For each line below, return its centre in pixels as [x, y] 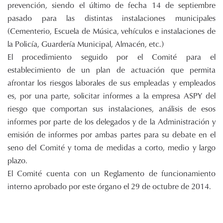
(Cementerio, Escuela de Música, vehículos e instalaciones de [111, 31]
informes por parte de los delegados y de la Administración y [111, 122]
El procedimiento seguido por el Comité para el [111, 57]
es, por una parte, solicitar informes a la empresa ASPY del [111, 96]
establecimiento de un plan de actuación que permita [111, 70]
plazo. [17, 161]
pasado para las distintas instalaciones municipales [111, 18]
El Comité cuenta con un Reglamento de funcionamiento [111, 173]
